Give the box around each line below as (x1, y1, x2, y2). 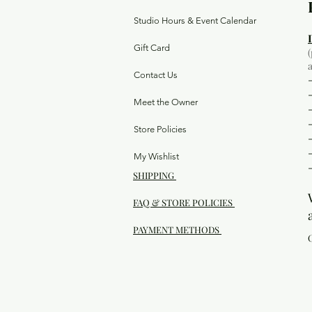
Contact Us (134, 70, 178, 81)
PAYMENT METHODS (133, 224, 221, 236)
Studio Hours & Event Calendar (134, 15, 256, 26)
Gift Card (134, 42, 170, 54)
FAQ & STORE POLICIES (133, 196, 235, 209)
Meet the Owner (134, 97, 198, 108)
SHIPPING (133, 169, 176, 182)
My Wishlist (134, 151, 179, 162)
